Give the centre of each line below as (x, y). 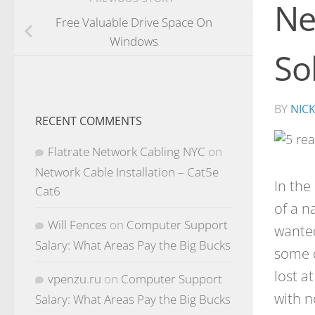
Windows (134, 41)
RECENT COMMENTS (89, 121)
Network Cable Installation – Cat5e (127, 172)
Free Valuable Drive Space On (134, 22)
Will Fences (77, 224)
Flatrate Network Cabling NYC (127, 151)
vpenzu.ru (75, 278)
